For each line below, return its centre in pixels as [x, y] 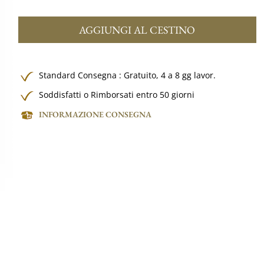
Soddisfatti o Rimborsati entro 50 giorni [117, 95]
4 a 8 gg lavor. [189, 75]
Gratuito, [143, 75]
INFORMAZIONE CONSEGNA [95, 114]
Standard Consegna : [82, 75]
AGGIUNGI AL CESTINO [137, 30]
